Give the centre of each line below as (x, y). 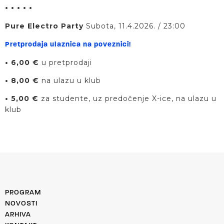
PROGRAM (23, 192)
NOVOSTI (21, 203)
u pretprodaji (69, 62)
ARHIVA (18, 214)
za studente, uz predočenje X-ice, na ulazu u (127, 99)
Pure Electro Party (45, 26)
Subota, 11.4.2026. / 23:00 (136, 26)
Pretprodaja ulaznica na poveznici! (68, 45)
